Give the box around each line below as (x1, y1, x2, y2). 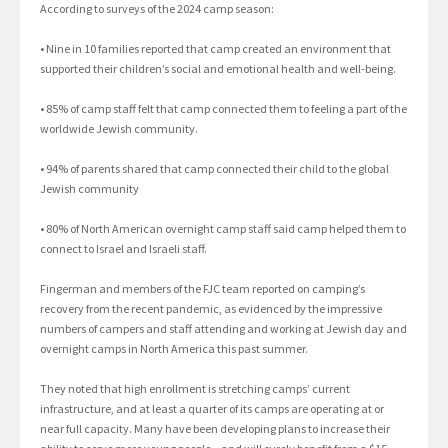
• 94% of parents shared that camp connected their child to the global (40, 160, 389, 176)
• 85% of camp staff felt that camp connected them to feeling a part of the (40, 100, 407, 116)
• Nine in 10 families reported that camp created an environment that (40, 40, 391, 56)
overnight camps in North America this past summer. (40, 340, 308, 356)
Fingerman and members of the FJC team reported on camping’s (40, 280, 365, 296)
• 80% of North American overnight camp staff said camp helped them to (40, 220, 406, 236)
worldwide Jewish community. (40, 120, 198, 136)
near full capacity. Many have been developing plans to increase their (40, 420, 390, 436)
